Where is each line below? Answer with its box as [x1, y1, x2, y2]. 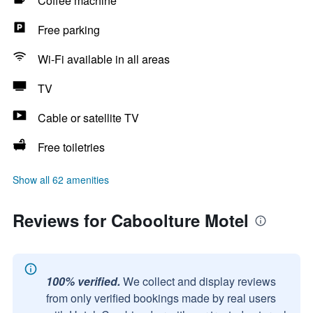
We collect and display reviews [123, 273, 276, 289]
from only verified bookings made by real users [46, 290, 276, 306]
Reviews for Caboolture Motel [13, 208, 249, 232]
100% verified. [46, 273, 120, 289]
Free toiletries [38, 139, 105, 155]
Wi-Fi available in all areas [38, 51, 170, 67]
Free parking [38, 22, 100, 38]
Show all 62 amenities [13, 173, 109, 187]
